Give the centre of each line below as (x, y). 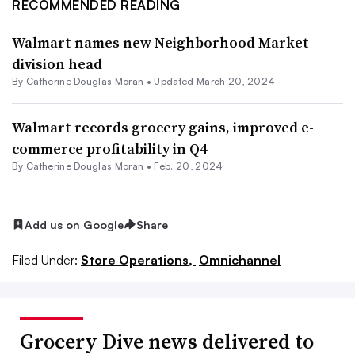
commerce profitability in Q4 (109, 148)
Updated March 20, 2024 (215, 81)
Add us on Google (74, 224)
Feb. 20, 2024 (189, 166)
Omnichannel (240, 260)
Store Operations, (138, 260)
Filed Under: (45, 260)
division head (57, 63)
